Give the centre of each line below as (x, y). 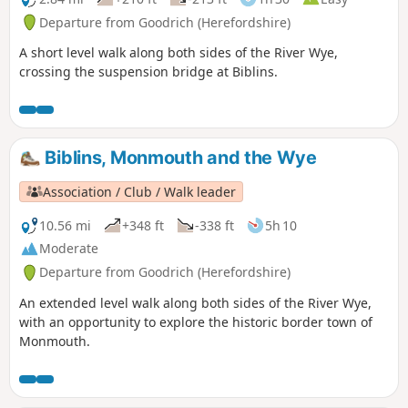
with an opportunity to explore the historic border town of (196, 322)
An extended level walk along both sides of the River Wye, (195, 303)
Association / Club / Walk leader (140, 191)
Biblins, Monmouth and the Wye (178, 158)
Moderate (69, 249)
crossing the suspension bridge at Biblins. (148, 72)
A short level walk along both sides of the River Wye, (178, 53)
